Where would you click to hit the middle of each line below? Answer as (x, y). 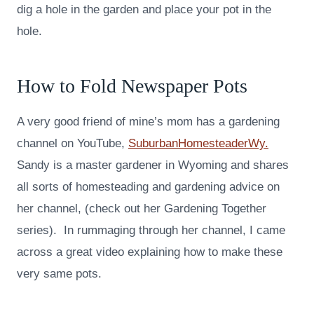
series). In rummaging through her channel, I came (151, 231)
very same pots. (59, 274)
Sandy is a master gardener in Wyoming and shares (153, 165)
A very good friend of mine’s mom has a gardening (148, 122)
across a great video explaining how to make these (150, 252)
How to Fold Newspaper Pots (132, 86)
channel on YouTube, (73, 144)
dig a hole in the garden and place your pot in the (144, 10)
